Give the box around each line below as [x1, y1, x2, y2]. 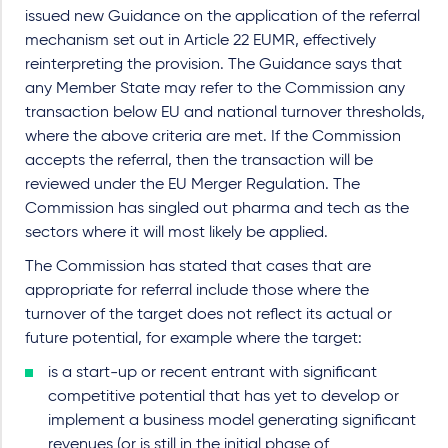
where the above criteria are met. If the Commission [25, 129, 401, 145]
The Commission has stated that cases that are [25, 259, 371, 275]
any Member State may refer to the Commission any [25, 81, 405, 97]
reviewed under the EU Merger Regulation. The [25, 177, 360, 193]
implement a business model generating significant [48, 413, 416, 429]
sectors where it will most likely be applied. [25, 225, 332, 241]
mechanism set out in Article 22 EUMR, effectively [25, 33, 376, 49]
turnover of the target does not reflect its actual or [25, 307, 392, 323]
